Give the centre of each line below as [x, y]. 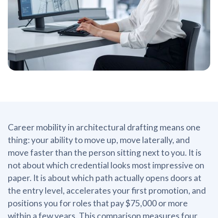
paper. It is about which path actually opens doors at [105, 178]
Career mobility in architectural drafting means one [104, 127]
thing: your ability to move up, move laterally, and [99, 140]
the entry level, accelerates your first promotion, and [107, 190]
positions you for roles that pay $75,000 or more [98, 203]
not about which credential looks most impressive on [106, 165]
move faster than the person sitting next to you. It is [105, 152]
